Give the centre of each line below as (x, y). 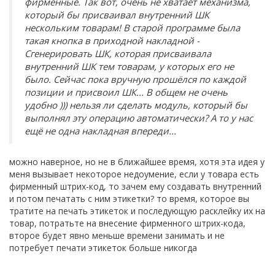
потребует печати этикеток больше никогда (103, 248)
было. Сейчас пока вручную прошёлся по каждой (135, 79)
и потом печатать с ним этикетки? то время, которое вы (129, 199)
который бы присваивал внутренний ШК (117, 15)
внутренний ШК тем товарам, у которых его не (129, 66)
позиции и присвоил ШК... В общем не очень (126, 92)
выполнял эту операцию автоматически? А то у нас (139, 118)
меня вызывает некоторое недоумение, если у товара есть (134, 174)
